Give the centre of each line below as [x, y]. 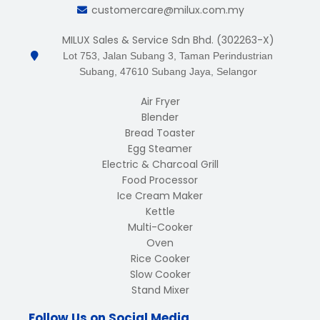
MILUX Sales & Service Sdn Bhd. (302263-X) [168, 40]
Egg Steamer [160, 149]
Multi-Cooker [160, 227]
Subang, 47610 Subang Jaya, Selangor [168, 71]
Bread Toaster [160, 133]
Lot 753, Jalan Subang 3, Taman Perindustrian [168, 56]
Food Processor [160, 180]
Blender [160, 117]
